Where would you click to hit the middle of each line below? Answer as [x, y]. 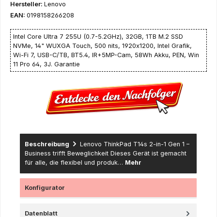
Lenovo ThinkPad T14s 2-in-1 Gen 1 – [135, 144]
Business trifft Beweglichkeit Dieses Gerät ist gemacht [106, 153]
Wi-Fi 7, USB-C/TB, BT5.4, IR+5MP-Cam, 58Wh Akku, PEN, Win [106, 55]
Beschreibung [47, 144]
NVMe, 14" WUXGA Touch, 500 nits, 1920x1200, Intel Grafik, [102, 46]
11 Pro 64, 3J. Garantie [46, 64]
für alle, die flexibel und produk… [75, 162]
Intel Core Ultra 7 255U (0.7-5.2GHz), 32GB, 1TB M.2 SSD [98, 36]
